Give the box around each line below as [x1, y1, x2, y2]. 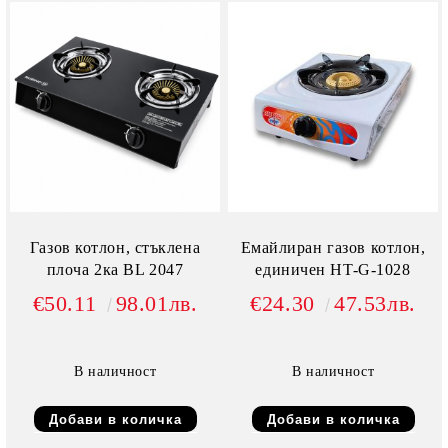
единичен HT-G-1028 [255, 261, 411, 279]
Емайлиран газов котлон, [240, 239, 426, 257]
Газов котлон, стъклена [29, 239, 201, 257]
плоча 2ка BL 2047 [46, 261, 184, 279]
